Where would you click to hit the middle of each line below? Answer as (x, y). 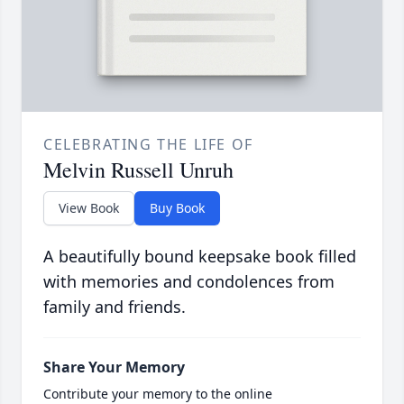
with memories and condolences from (189, 282)
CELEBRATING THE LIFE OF (148, 145)
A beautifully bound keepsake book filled (200, 257)
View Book (89, 208)
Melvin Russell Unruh (138, 170)
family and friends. (115, 307)
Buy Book (177, 208)
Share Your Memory (114, 367)
